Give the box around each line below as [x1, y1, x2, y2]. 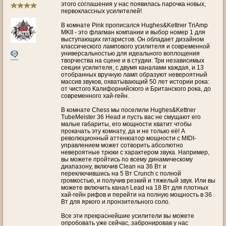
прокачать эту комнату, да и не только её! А [61, 128, 185, 135]
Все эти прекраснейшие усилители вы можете [61, 212, 194, 219]
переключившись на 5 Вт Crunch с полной [61, 170, 181, 177]
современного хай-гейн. [61, 92, 129, 99]
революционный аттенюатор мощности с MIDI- [61, 135, 196, 142]
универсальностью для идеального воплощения [61, 50, 200, 57]
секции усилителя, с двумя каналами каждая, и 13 [61, 64, 204, 71]
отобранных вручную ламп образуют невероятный [61, 71, 207, 78]
